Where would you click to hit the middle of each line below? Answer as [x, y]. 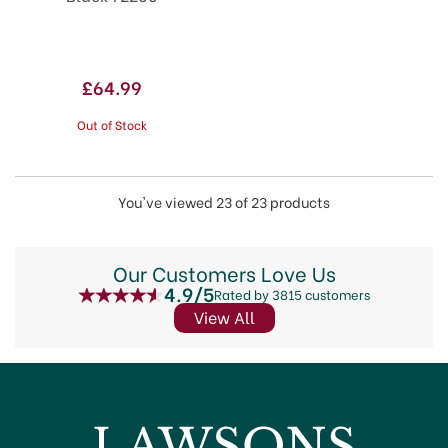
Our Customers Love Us [224, 272]
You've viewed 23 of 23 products [224, 201]
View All [224, 316]
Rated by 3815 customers [291, 293]
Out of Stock [112, 124]
